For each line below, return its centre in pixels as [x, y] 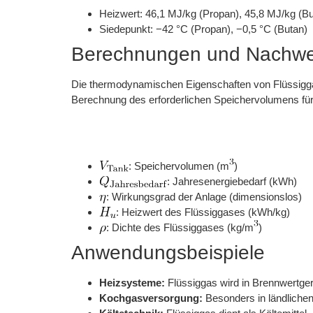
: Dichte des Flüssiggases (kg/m [180, 227]
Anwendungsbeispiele [168, 252]
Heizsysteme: [132, 282]
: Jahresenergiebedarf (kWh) [232, 181]
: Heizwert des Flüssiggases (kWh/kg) [203, 212]
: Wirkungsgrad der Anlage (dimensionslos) [204, 196]
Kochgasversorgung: [151, 298]
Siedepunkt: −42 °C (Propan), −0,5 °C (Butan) [203, 29]
